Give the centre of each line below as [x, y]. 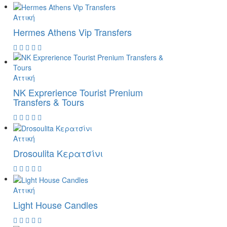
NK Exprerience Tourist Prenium [78, 92]
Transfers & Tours [49, 102]
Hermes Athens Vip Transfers [72, 32]
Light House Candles [55, 204]
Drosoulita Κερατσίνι [58, 153]
